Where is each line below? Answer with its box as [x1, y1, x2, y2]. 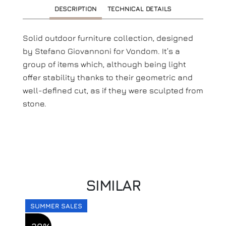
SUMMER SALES [30, 202, 82, 210]
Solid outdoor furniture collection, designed [23, 33, 193, 42]
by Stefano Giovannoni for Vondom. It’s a [23, 46, 180, 55]
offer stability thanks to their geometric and [23, 73, 193, 82]
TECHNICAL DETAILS [107, 5, 172, 13]
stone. [23, 99, 46, 108]
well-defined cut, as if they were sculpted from [23, 86, 203, 95]
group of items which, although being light [23, 60, 186, 69]
